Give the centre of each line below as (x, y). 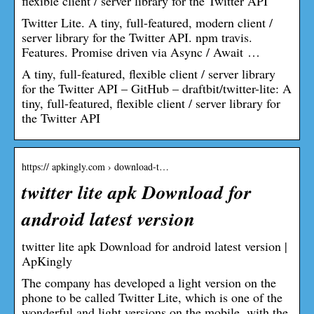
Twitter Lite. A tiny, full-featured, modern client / (147, 22)
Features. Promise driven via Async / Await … (141, 52)
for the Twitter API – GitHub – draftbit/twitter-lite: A (157, 88)
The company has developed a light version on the (149, 282)
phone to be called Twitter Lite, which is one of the (152, 297)
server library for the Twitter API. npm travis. (137, 37)
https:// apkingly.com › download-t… (95, 166)
